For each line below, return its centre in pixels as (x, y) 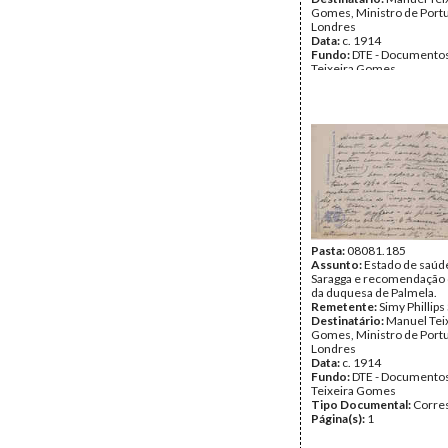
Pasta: (329, 250)
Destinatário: (348, 320)
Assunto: (337, 264)
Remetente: (345, 306)
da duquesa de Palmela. (374, 292)
